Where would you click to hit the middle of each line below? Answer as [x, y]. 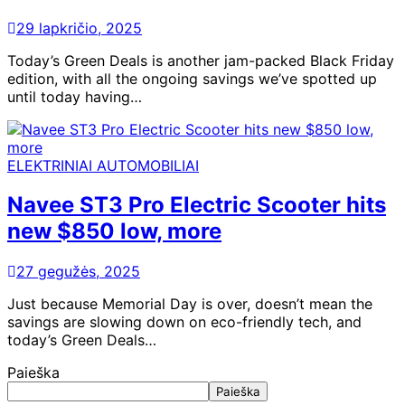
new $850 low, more [114, 231]
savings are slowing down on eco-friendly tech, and [184, 322]
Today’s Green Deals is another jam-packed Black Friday [201, 60]
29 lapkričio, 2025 [79, 28]
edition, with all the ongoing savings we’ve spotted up [192, 78]
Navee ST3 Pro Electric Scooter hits [197, 205]
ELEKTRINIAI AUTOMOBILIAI [103, 165]
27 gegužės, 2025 [78, 272]
